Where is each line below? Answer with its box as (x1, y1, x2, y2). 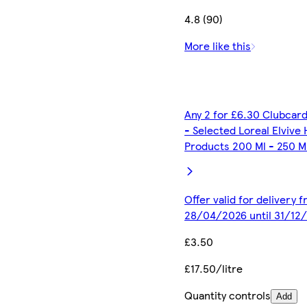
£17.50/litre (184, 260, 243, 276)
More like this (184, 37, 251, 53)
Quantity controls (184, 286, 271, 303)
